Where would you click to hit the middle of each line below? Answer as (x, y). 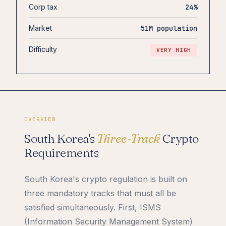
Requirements (62, 152)
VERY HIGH (174, 50)
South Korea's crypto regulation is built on (106, 179)
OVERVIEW (40, 119)
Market (40, 28)
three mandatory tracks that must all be (100, 193)
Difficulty (43, 49)
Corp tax (43, 7)
